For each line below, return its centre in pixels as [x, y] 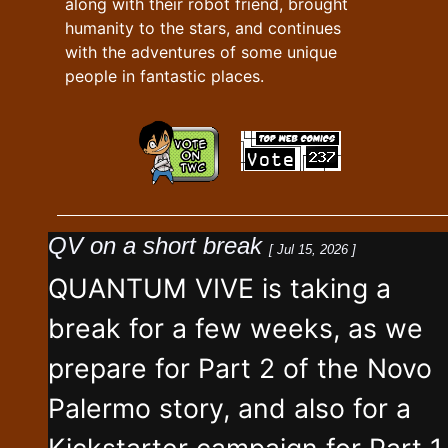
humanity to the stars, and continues [203, 27]
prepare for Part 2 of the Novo [240, 367]
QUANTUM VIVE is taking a [219, 287]
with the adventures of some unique [201, 51]
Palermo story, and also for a [229, 407]
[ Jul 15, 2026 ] [312, 249]
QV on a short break [158, 245]
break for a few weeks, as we [235, 327]
